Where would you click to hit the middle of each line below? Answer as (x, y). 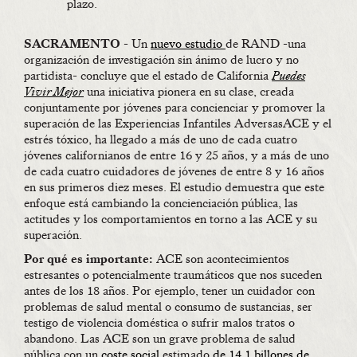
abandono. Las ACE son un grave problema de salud (160, 339)
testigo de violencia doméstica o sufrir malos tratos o (159, 323)
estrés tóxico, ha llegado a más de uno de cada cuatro (161, 140)
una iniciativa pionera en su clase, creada (189, 92)
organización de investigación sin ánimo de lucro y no (161, 60)
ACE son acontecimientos (221, 259)
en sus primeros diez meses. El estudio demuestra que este (174, 188)
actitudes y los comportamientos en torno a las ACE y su (171, 220)
